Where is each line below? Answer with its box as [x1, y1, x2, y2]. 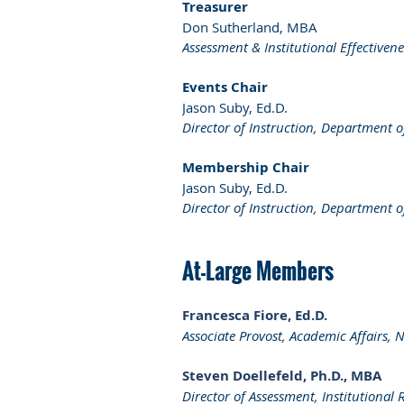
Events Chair [182, 77, 268, 96]
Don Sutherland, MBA [182, 17, 317, 36]
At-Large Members [182, 253, 334, 287]
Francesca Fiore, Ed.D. [182, 305, 327, 325]
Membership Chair [182, 157, 309, 177]
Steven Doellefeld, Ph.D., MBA [182, 365, 381, 385]
